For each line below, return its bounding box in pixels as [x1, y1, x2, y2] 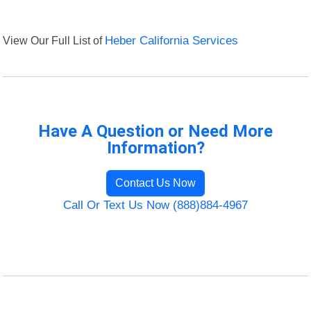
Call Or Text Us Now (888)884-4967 [63, 199, 248, 212]
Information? [106, 138, 205, 158]
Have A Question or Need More [38, 121, 273, 142]
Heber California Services [105, 34, 239, 48]
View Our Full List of [3, 34, 106, 47]
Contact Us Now [115, 177, 196, 190]
